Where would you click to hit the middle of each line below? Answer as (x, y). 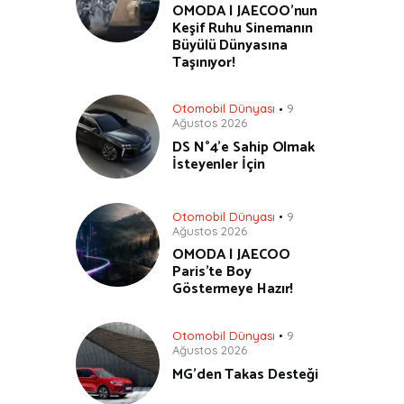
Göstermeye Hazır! (233, 289)
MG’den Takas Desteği (245, 374)
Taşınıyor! (204, 62)
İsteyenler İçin (219, 165)
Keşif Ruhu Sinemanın (243, 28)
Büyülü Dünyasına (230, 45)
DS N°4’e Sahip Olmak (243, 148)
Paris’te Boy (212, 272)
